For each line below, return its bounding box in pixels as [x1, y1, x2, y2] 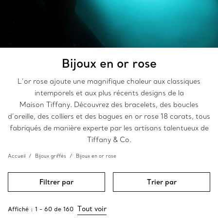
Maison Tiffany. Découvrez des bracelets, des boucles [19, 100, 199, 109]
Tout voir [77, 204, 107, 213]
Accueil [8, 153, 25, 159]
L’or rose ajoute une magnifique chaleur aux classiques [18, 77, 200, 86]
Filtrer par [39, 178, 73, 186]
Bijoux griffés [35, 153, 66, 159]
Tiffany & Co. [87, 135, 131, 144]
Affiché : [8, 205, 33, 213]
